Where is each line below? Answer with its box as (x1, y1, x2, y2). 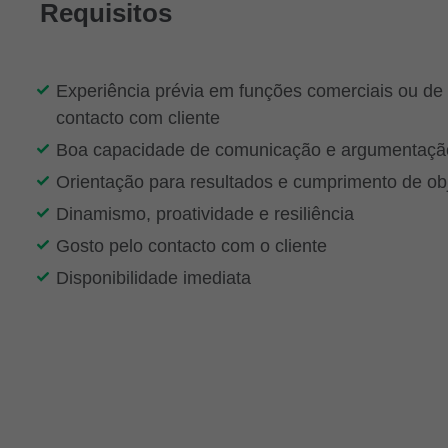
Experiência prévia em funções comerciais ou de (56, 81, 443, 102)
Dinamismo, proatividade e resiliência (56, 204, 354, 225)
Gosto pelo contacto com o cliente (56, 236, 327, 257)
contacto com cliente (56, 108, 220, 129)
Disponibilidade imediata (56, 268, 251, 289)
